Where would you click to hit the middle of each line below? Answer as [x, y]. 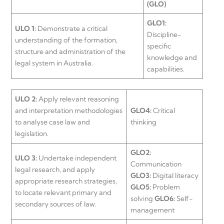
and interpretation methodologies [69, 110]
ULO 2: [27, 99]
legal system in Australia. [54, 63]
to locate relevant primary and [63, 192]
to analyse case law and [52, 122]
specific [159, 46]
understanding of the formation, [66, 40]
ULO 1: [26, 28]
